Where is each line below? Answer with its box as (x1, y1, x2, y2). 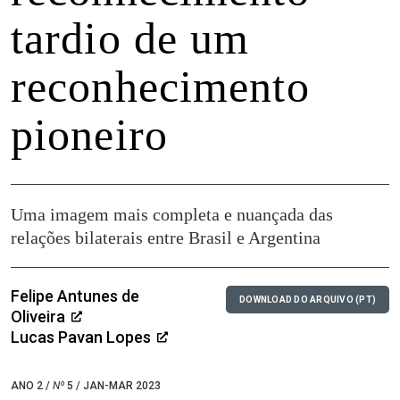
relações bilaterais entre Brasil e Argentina (11, 228, 321, 248)
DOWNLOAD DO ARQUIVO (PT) (239, 295, 376, 305)
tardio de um (11, 13, 250, 64)
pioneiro (11, 110, 168, 161)
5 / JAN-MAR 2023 (64, 379, 161, 393)
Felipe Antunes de (11, 287, 139, 306)
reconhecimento (11, 62, 310, 112)
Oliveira (11, 307, 69, 327)
